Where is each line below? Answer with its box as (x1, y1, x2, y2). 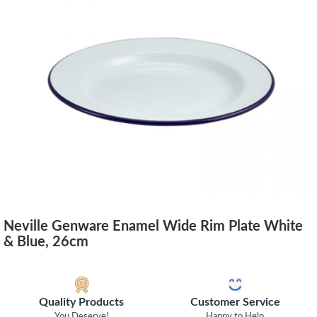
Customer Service (190, 296, 280, 308)
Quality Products (39, 296, 125, 308)
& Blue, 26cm (4, 234, 88, 249)
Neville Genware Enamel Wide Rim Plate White (4, 219, 303, 234)
